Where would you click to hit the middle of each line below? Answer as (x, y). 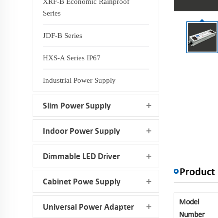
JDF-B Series (63, 36)
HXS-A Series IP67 (72, 58)
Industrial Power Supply (80, 80)
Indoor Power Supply (82, 131)
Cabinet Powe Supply (82, 181)
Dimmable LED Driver (82, 156)
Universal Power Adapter (89, 207)
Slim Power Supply (77, 105)
